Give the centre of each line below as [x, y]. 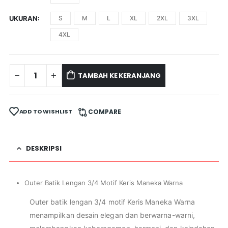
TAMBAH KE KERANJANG [119, 75]
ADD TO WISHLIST [46, 111]
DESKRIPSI [44, 148]
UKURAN [23, 19]
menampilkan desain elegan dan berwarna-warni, [112, 215]
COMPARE [105, 111]
